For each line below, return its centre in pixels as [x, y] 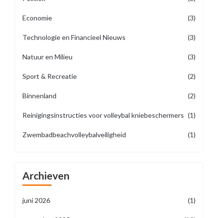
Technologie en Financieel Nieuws [74, 37]
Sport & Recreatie [50, 76]
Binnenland [39, 96]
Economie [37, 18]
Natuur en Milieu [47, 57]
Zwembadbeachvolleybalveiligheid [74, 135]
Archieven [46, 175]
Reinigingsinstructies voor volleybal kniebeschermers [103, 115]
